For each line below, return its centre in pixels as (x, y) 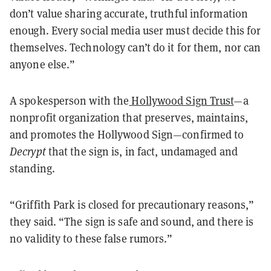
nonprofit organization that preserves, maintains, (129, 117)
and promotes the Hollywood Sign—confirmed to (127, 134)
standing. (32, 168)
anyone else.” (43, 64)
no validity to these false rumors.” (91, 238)
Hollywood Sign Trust (181, 100)
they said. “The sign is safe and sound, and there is (132, 221)
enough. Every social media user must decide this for (135, 30)
